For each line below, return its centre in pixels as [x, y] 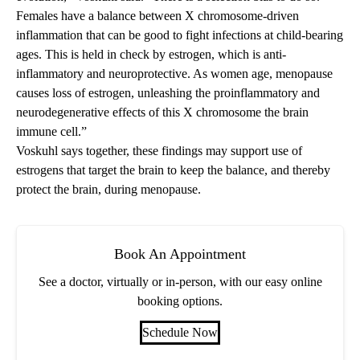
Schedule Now [180, 333]
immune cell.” [53, 132]
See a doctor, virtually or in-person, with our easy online [180, 282]
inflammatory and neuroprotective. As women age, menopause [174, 74]
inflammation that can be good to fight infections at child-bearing [180, 35]
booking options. [180, 301]
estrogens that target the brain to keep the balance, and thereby [173, 170]
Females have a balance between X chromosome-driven [157, 16]
